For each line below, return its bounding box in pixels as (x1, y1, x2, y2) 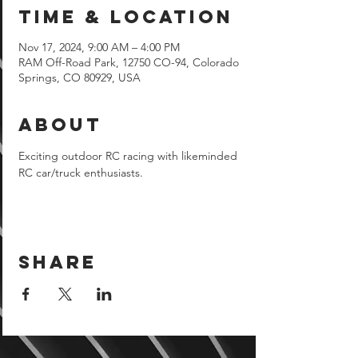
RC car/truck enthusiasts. (18, 165, 143, 180)
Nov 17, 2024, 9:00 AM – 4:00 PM (18, 39, 180, 54)
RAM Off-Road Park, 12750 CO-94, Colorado (18, 54, 239, 70)
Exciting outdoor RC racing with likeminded (18, 148, 241, 163)
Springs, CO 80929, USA (18, 70, 141, 85)
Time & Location (18, 5, 233, 28)
